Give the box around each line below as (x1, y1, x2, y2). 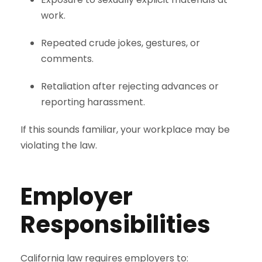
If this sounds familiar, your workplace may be (20, 123, 230, 136)
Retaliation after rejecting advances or (41, 80, 219, 93)
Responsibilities (20, 208, 211, 241)
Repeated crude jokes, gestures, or (41, 36, 200, 50)
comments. (41, 52, 94, 65)
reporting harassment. (41, 95, 145, 109)
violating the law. (20, 139, 97, 152)
